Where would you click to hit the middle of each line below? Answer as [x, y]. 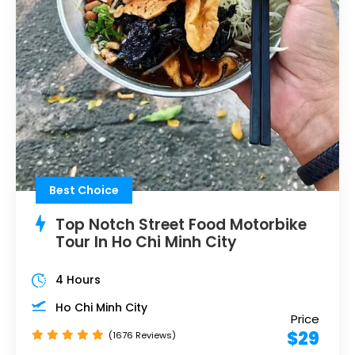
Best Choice [84, 190]
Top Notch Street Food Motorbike [181, 225]
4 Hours [78, 280]
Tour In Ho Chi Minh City [146, 242]
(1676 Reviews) [142, 335]
